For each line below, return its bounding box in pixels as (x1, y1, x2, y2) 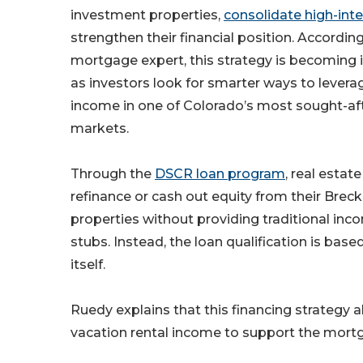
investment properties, (70, 7, 224, 23)
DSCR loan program (155, 166, 285, 182)
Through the (70, 166, 155, 182)
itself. (70, 257, 105, 273)
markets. (70, 121, 129, 137)
